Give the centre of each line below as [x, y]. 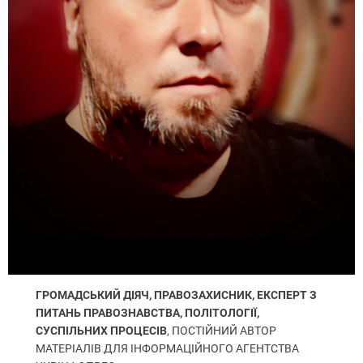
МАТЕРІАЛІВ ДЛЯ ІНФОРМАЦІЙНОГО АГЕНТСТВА [168, 349]
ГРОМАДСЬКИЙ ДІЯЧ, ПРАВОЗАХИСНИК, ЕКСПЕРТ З [177, 295]
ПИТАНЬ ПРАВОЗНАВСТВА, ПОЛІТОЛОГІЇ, [148, 313]
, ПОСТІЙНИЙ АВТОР [222, 331]
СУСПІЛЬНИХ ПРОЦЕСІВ [102, 331]
